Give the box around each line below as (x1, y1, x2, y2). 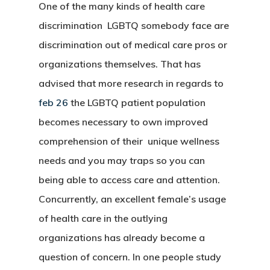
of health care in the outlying (39, 212, 168, 224)
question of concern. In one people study (39, 251, 221, 263)
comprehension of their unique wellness (39, 135, 219, 147)
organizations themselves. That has (39, 58, 201, 70)
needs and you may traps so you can (39, 154, 205, 166)
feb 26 (39, 96, 68, 108)
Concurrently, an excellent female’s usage (39, 193, 226, 205)
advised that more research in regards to (39, 77, 224, 89)
